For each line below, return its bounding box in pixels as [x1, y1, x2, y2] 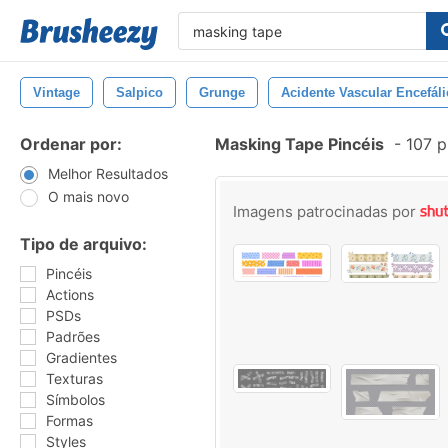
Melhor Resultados [48, 165, 168, 182]
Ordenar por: [20, 134, 122, 154]
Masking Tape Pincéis [215, 134, 384, 154]
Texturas [46, 370, 103, 387]
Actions [46, 286, 94, 303]
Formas [46, 412, 93, 429]
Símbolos [46, 391, 105, 408]
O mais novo [48, 188, 129, 205]
